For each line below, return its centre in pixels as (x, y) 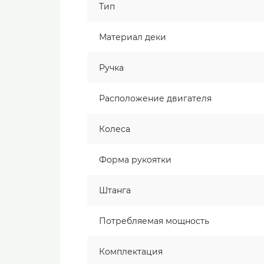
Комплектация (131, 252)
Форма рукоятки (135, 160)
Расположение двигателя (155, 99)
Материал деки (133, 37)
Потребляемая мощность (154, 221)
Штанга (115, 191)
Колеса (115, 129)
